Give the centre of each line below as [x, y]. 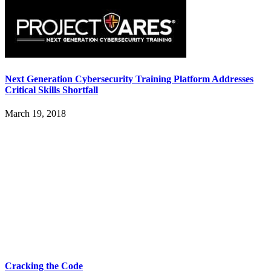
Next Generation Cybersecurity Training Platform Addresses [129, 79]
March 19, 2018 [35, 113]
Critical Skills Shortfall [51, 90]
